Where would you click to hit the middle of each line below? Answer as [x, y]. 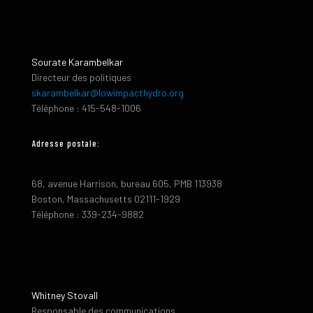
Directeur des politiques [81, 78]
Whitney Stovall [65, 296]
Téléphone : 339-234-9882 [88, 214]
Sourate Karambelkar [77, 62]
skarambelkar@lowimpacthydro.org [108, 93]
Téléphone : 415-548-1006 [86, 108]
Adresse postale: [66, 144]
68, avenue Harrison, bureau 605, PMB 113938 [127, 184]
